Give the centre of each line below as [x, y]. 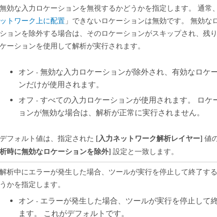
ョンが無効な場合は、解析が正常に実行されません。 [111, 113]
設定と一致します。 [145, 152]
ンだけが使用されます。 [61, 85]
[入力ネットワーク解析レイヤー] [149, 138]
